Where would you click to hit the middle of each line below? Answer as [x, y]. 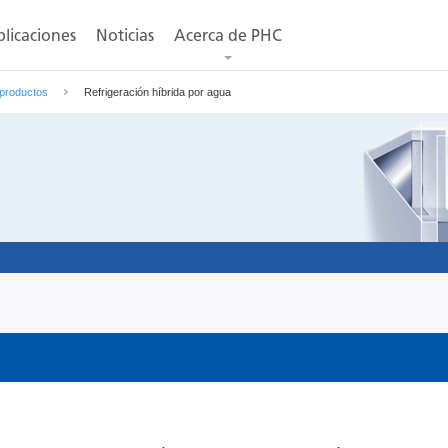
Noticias [125, 35]
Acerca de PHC [228, 35]
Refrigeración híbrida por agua [157, 92]
